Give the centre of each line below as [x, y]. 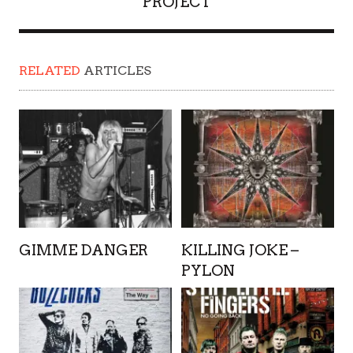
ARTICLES [116, 70]
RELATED [50, 70]
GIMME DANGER [84, 250]
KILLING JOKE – [240, 250]
